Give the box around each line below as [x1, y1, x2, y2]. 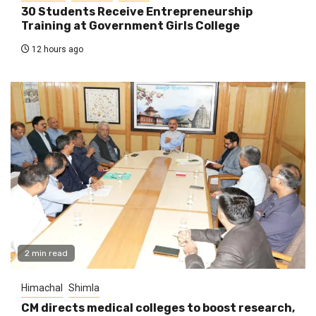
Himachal [21, 282, 63, 294]
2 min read [25, 248, 68, 259]
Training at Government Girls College [21, 19, 240, 33]
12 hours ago [30, 44, 83, 55]
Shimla [68, 282, 99, 294]
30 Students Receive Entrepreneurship [21, 5, 253, 19]
